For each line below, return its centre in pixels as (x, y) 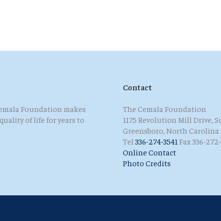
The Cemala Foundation (165, 109)
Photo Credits (147, 163)
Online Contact (149, 152)
